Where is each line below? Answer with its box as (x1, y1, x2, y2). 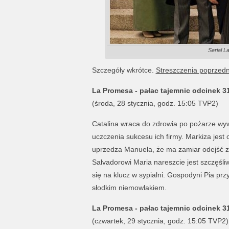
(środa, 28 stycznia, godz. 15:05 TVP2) (91, 99, 218, 107)
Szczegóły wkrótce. (91, 66, 156, 74)
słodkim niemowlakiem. (91, 184, 167, 192)
